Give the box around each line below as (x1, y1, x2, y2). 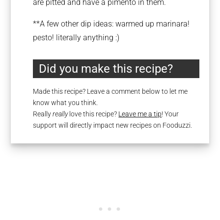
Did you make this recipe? (39, 61, 173, 76)
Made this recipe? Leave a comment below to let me (33, 87, 188, 95)
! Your (162, 110, 179, 118)
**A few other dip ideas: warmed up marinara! (33, 19, 190, 28)
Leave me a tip (118, 110, 162, 118)
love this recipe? (68, 110, 119, 118)
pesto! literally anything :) (33, 33, 120, 42)
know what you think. (33, 98, 98, 107)
